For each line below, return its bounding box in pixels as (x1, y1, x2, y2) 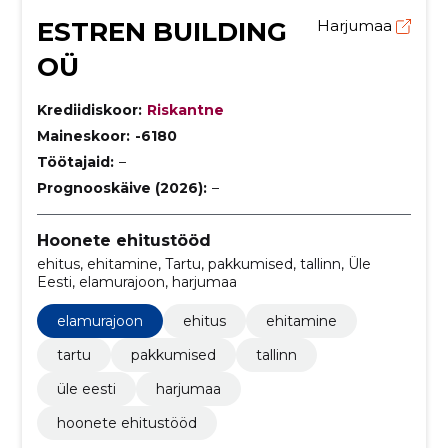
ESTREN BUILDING (36, 15, 287, 48)
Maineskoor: (36, 126, 130, 145)
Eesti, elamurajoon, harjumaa (36, 273, 237, 292)
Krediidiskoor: (36, 100, 142, 119)
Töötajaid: (36, 152, 114, 171)
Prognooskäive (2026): (36, 178, 207, 197)
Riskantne (146, 100, 224, 119)
